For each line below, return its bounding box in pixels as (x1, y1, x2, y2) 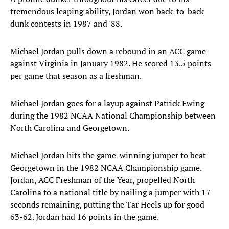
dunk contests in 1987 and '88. (10, 18, 122, 30)
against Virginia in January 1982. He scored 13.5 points (10, 58, 211, 70)
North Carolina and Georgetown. (10, 122, 129, 134)
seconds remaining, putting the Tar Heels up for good (10, 199, 204, 211)
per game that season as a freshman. (10, 70, 142, 82)
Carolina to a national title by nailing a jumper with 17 (10, 187, 211, 198)
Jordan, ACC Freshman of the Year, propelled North (10, 174, 195, 186)
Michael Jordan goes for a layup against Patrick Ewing (10, 98, 204, 109)
